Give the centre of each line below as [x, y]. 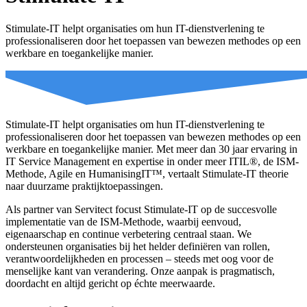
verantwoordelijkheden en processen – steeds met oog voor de [139, 258]
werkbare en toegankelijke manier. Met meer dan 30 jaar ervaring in [151, 149]
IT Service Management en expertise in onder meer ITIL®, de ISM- [152, 161]
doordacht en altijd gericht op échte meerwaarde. [110, 283]
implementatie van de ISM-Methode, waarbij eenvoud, [123, 221]
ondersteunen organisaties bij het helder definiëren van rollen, [138, 246]
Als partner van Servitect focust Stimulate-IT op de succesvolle [141, 209]
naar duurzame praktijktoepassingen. [84, 186]
